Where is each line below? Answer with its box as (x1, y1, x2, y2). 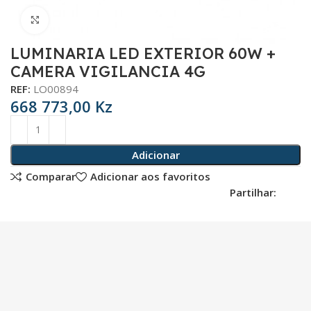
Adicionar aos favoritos (90, 169, 210, 184)
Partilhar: (230, 185, 276, 199)
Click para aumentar (49, 13, 144, 26)
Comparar (25, 169, 76, 184)
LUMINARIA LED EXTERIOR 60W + (10, 43, 276, 63)
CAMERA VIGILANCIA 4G (10, 61, 206, 81)
